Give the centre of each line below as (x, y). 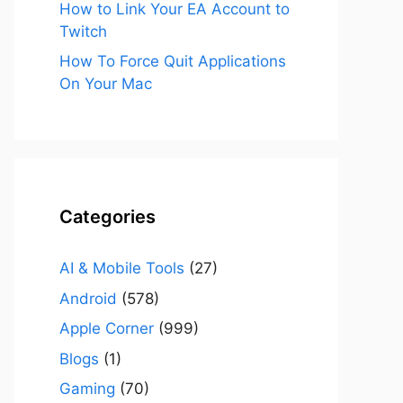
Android (88, 298)
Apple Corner (107, 328)
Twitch (83, 31)
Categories (107, 217)
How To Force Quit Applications (173, 61)
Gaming (87, 389)
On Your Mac (106, 84)
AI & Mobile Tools (122, 268)
